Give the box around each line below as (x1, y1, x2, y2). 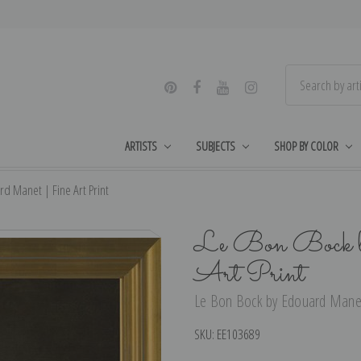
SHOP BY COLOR (273, 137, 338, 154)
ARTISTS (125, 137, 158, 154)
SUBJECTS (196, 137, 236, 154)
